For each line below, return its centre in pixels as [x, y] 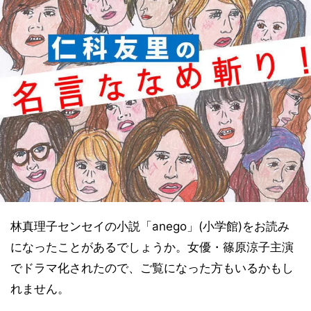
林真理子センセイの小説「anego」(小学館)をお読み [150, 226]
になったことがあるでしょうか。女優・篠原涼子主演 [152, 247]
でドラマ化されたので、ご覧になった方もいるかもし [152, 268]
